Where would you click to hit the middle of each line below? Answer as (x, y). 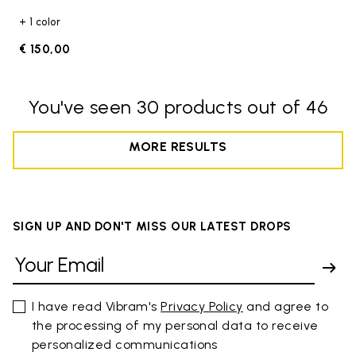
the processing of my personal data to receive (175, 325)
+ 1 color (40, 21)
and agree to (286, 306)
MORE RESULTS (178, 146)
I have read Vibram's (97, 306)
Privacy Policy (202, 306)
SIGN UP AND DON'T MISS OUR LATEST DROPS (152, 226)
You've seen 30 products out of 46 (178, 106)
